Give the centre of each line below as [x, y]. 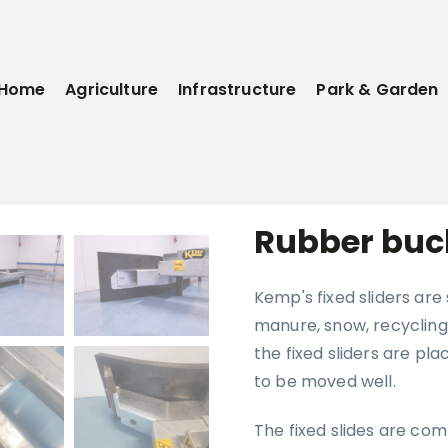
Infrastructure [237, 89]
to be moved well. [325, 382]
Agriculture [112, 89]
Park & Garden [377, 89]
